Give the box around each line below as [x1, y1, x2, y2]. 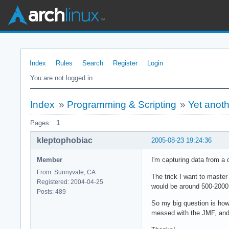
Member [37, 155, 62, 164]
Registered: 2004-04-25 [37, 178, 103, 186]
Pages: [30, 119, 51, 127]
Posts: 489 [37, 188, 66, 195]
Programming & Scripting [66, 99, 176, 110]
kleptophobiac [37, 135, 93, 145]
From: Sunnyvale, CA [37, 168, 96, 176]
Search [82, 59, 103, 67]
